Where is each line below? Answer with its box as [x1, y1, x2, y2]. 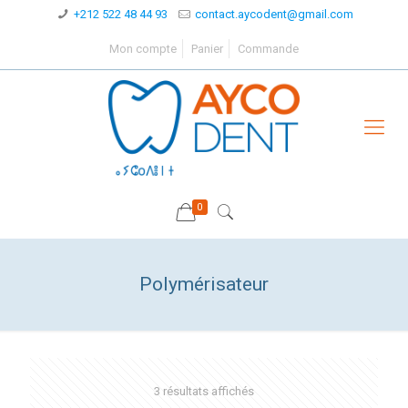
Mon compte [109, 42, 177, 56]
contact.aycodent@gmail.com [194, 7, 353, 21]
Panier [191, 42, 223, 56]
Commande [238, 42, 299, 56]
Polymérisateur [139, 273, 269, 295]
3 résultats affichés [154, 384, 254, 398]
